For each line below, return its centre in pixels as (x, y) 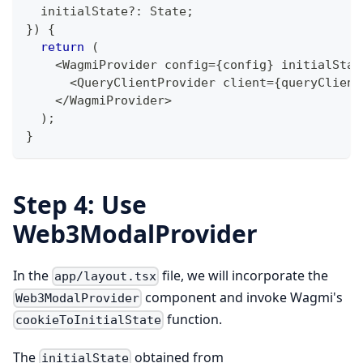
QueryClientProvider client (172, 82)
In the (32, 275)
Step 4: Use (80, 204)
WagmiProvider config (135, 64)
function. (193, 320)
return (62, 47)
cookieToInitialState (89, 320)
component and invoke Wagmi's (243, 297)
